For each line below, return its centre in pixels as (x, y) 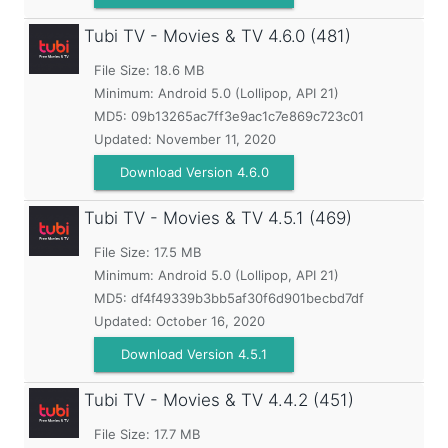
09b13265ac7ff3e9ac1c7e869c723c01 (247, 116)
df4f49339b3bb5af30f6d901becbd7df (247, 298)
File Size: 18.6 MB (149, 70)
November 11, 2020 (216, 139)
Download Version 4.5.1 (194, 354)
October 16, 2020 (210, 321)
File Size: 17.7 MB (147, 434)
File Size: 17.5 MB (147, 252)
